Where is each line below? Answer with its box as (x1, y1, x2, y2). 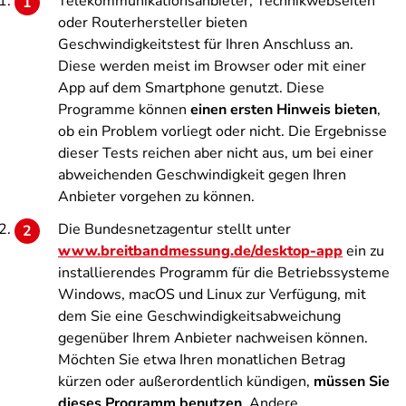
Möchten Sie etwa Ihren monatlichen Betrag (58, 350, 345, 370)
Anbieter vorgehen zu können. (58, 187, 255, 207)
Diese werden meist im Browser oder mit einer (58, 56, 366, 76)
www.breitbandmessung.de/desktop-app (58, 241, 343, 261)
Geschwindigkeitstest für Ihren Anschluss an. (58, 34, 353, 54)
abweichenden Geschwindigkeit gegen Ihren (58, 165, 346, 185)
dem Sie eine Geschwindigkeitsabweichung (58, 306, 341, 326)
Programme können (58, 100, 190, 120)
